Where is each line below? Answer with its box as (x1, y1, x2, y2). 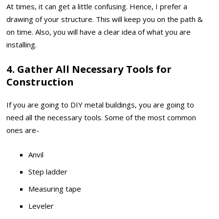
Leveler (28, 201, 54, 211)
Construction (6, 75, 74, 89)
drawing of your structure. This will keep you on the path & (6, 14, 203, 24)
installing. (6, 40, 37, 50)
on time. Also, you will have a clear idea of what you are (6, 27, 191, 37)
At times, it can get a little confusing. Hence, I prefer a (6, 1, 188, 12)
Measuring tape (28, 184, 82, 194)
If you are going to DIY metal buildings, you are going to (6, 99, 195, 109)
